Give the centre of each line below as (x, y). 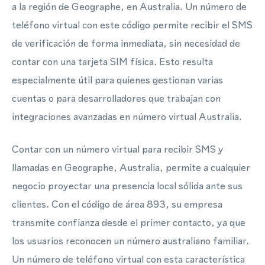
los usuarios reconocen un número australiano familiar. (130, 241)
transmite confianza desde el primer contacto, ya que (129, 222)
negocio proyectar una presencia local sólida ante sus (127, 186)
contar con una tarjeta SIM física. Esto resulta (112, 62)
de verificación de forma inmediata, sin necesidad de (126, 43)
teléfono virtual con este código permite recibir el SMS (132, 25)
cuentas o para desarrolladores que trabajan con (116, 98)
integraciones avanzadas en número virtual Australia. (127, 117)
